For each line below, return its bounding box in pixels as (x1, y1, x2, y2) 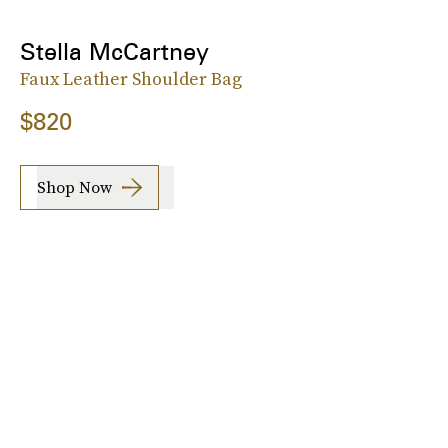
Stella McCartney (20, 36, 209, 66)
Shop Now (37, 176, 112, 199)
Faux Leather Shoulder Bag (20, 65, 242, 91)
